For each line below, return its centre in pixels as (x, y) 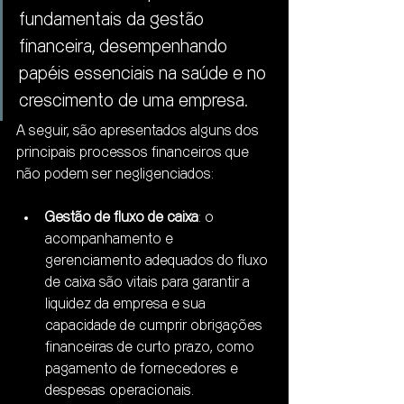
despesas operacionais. (119, 391)
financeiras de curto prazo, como (151, 348)
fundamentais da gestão (114, 21)
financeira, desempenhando (125, 48)
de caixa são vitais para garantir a (149, 283)
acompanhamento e (111, 240)
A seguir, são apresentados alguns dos (139, 132)
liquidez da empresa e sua (127, 305)
